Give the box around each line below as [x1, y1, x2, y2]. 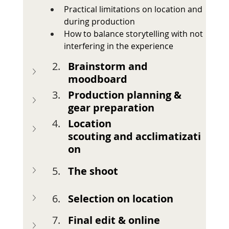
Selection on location [67, 191, 173, 205]
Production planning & [67, 88, 184, 102]
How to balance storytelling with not [63, 28, 205, 40]
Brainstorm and [67, 59, 150, 74]
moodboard [67, 72, 127, 86]
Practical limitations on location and [63, 4, 204, 15]
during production [63, 16, 135, 28]
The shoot [67, 164, 118, 178]
